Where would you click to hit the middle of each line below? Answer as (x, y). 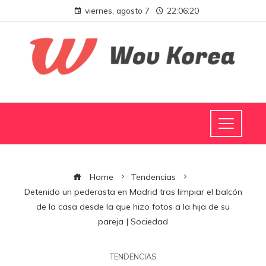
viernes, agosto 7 (117, 10)
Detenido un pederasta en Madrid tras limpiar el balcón (133, 191)
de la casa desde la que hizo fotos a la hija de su (133, 206)
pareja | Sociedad (133, 221)
